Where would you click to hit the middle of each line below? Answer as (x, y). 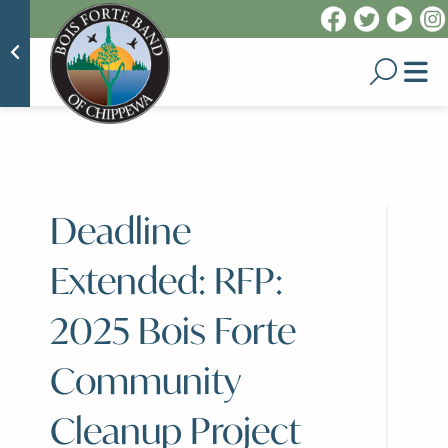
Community (145, 380)
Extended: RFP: (166, 280)
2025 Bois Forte (173, 330)
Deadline (120, 230)
